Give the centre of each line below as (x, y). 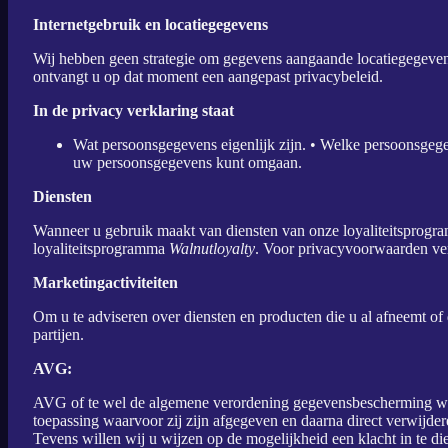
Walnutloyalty (212, 248)
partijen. (58, 334)
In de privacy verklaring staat (133, 110)
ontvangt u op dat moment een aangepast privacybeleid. (208, 76)
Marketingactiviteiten (105, 282)
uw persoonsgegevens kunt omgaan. (187, 162)
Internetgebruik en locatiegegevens (150, 24)
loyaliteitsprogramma (101, 248)
